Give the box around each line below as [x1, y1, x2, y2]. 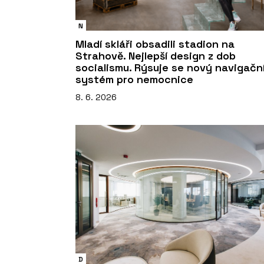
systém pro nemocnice [75, 72, 193, 86]
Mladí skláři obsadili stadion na [75, 37, 235, 51]
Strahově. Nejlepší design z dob [75, 48, 236, 62]
